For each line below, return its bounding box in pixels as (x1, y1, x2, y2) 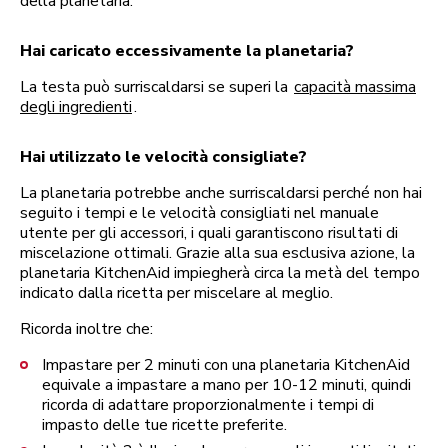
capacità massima (294, 76, 416, 98)
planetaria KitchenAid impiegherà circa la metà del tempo (20, 262, 420, 284)
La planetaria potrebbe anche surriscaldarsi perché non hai (20, 182, 422, 204)
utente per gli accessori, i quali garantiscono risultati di (20, 222, 398, 244)
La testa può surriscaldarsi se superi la (20, 76, 292, 98)
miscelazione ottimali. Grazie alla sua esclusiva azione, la (20, 242, 415, 264)
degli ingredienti (20, 96, 132, 118)
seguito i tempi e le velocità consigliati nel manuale (20, 202, 379, 224)
